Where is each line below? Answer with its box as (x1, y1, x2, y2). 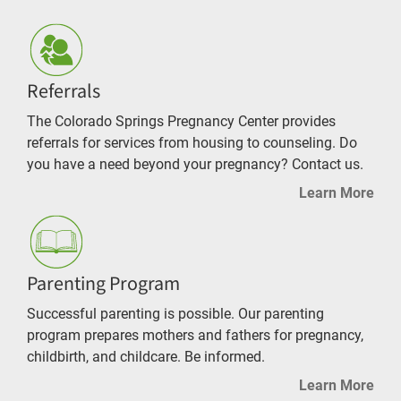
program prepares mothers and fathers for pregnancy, (27, 326, 363, 344)
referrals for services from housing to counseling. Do (27, 134, 357, 152)
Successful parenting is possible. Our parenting (27, 304, 324, 322)
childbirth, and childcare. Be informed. (27, 347, 265, 365)
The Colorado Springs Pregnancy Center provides (27, 113, 336, 131)
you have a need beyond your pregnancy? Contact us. (27, 156, 363, 174)
